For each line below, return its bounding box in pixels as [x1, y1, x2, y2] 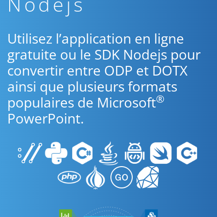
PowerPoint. [7, 109, 84, 127]
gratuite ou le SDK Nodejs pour [7, 45, 201, 63]
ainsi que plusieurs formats [7, 77, 177, 95]
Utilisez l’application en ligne [7, 29, 184, 47]
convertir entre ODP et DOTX [7, 61, 187, 79]
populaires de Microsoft [7, 93, 156, 111]
